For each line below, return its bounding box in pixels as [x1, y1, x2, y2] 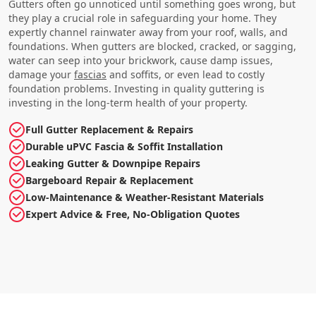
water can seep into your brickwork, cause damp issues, [8, 53, 273, 67]
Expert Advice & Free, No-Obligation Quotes [25, 207, 240, 221]
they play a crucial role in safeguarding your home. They [8, 11, 276, 25]
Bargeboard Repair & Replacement [25, 173, 193, 187]
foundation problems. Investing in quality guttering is [8, 81, 265, 95]
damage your [8, 67, 74, 81]
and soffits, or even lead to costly [107, 67, 265, 81]
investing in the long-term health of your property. [8, 95, 248, 109]
